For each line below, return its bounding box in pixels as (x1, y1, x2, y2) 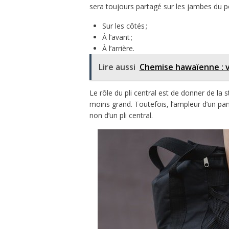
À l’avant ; (102, 32, 132, 42)
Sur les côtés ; (102, 20, 147, 31)
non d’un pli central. (89, 110, 153, 120)
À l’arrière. (102, 43, 134, 53)
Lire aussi (98, 61, 135, 73)
